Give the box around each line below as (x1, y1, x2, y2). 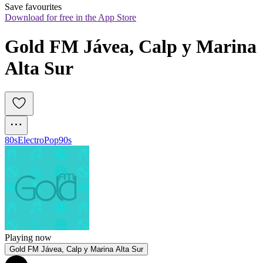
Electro (18, 135, 44, 146)
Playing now (5, 232, 52, 243)
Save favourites (5, 2, 62, 12)
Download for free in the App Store (5, 12, 136, 23)
